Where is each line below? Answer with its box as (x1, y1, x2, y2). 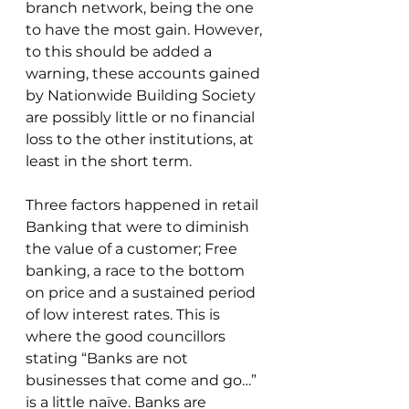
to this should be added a (26, 43, 215, 60)
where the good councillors (26, 328, 229, 345)
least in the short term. (26, 152, 192, 170)
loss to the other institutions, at (26, 131, 257, 148)
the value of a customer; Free (26, 240, 241, 257)
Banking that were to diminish (26, 218, 253, 236)
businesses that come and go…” (26, 372, 260, 389)
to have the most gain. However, (26, 21, 266, 38)
